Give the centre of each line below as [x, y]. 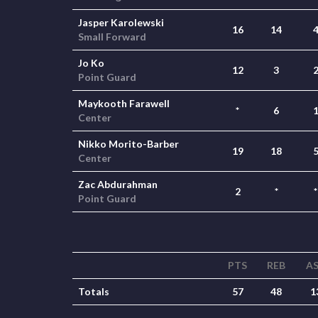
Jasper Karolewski [121, 22]
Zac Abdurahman [118, 184]
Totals [94, 291]
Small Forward [112, 37]
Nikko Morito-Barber [128, 144]
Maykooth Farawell [124, 103]
